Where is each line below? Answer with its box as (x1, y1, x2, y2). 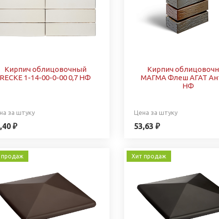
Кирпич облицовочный (4, 65, 87, 73)
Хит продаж (131, 153, 166, 159)
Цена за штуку (134, 109, 177, 116)
